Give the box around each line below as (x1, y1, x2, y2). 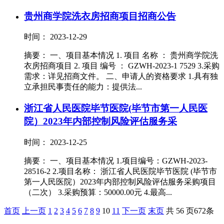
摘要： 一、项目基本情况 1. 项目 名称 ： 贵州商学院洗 (24, 51, 218, 60)
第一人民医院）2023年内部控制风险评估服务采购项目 (24, 177, 216, 186)
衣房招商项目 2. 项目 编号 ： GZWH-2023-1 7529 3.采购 (24, 61, 219, 70)
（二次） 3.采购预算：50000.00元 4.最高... (24, 187, 172, 196)
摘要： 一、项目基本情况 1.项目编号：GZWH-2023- (24, 156, 207, 165)
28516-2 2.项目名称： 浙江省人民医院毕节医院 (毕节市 (24, 166, 217, 175)
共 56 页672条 (166, 206, 214, 215)
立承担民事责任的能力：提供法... (24, 82, 142, 91)
